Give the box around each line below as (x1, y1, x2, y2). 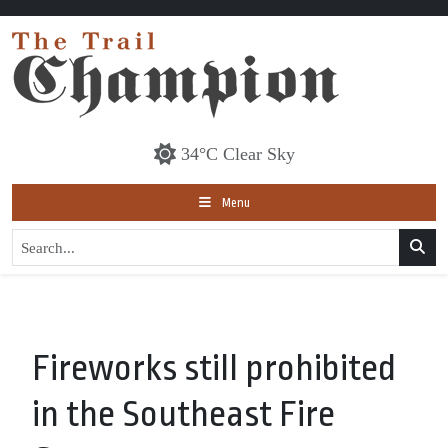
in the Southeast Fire (32, 394, 335, 435)
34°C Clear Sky (180, 144, 295, 164)
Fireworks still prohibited (32, 348, 396, 389)
